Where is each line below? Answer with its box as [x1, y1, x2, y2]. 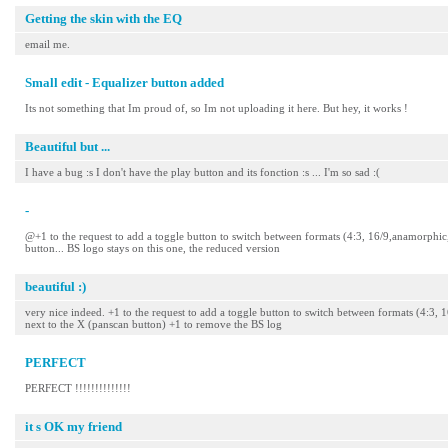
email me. [25, 38, 70, 50]
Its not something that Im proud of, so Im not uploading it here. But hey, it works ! [25, 102, 408, 114]
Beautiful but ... [25, 139, 110, 154]
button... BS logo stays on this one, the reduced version [25, 242, 280, 254]
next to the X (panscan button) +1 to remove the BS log [25, 318, 282, 330]
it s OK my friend [25, 419, 122, 434]
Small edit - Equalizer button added [25, 75, 224, 90]
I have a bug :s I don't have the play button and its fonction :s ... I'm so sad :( [25, 166, 380, 178]
